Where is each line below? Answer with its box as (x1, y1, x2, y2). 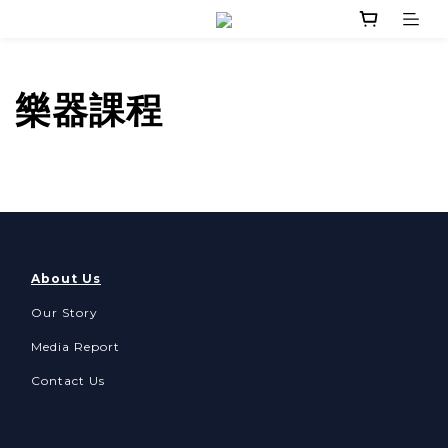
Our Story (31, 305, 98, 321)
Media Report (31, 339, 120, 355)
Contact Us (31, 373, 105, 389)
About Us (31, 271, 101, 287)
